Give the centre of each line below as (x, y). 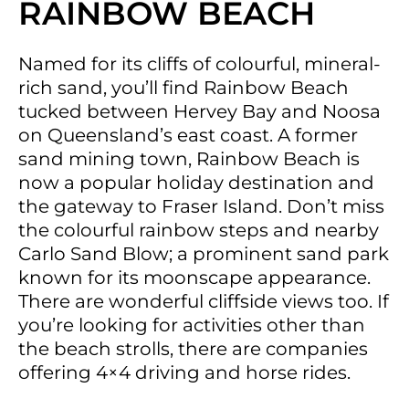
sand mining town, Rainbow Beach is (189, 158)
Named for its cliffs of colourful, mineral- (199, 63)
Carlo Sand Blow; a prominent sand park (204, 253)
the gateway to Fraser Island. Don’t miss (201, 206)
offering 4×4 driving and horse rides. (184, 372)
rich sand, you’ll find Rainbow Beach (184, 87)
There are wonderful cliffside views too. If (204, 301)
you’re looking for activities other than (192, 325)
